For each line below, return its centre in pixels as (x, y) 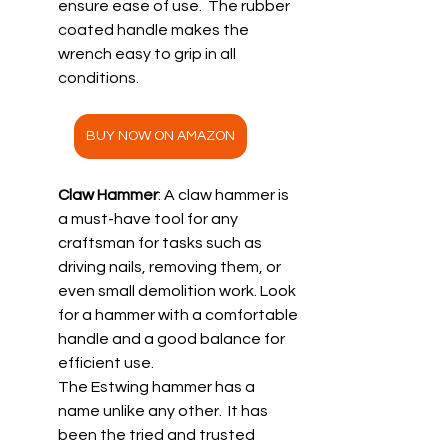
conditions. (98, 77)
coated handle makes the (155, 29)
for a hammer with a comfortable (179, 314)
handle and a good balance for (173, 338)
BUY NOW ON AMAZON (160, 135)
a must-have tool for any (149, 218)
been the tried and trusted (158, 434)
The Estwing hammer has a (158, 386)
